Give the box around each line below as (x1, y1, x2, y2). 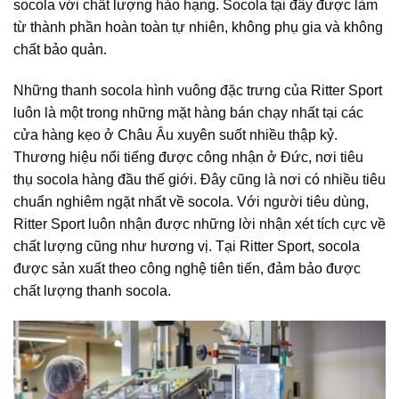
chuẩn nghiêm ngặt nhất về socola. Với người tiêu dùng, (13, 193, 369, 209)
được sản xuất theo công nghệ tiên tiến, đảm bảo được (13, 260, 361, 276)
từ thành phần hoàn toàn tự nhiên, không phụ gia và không (13, 20, 383, 36)
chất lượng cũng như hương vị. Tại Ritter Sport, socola (13, 238, 360, 254)
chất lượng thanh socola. (13, 282, 171, 298)
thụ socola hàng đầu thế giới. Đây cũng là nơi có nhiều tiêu (13, 171, 386, 187)
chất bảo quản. (13, 42, 110, 58)
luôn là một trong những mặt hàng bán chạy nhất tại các (13, 104, 363, 120)
